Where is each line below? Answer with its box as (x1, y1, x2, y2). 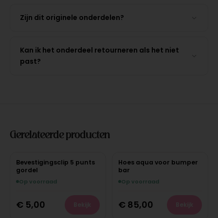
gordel (16, 166, 38, 175)
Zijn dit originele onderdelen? (19, 13, 124, 23)
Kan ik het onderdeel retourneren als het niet (19, 45, 179, 55)
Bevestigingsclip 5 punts (16, 158, 95, 167)
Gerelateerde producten (9, 126, 110, 143)
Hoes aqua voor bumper (118, 158, 198, 167)
